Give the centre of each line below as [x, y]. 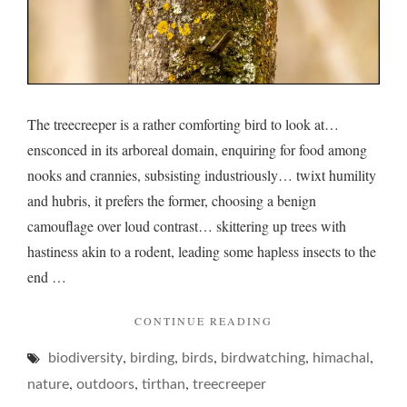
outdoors [105, 385]
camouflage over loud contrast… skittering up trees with [187, 226]
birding [152, 358]
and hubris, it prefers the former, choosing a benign [172, 201]
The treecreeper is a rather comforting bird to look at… [183, 124]
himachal [341, 358]
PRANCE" [302, 397]
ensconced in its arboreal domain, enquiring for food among [197, 150]
